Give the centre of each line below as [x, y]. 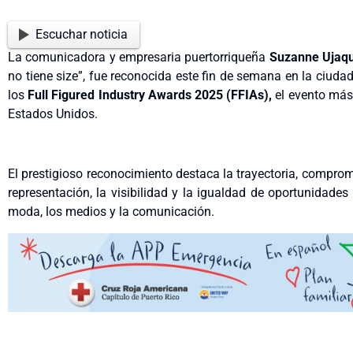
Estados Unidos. [53, 113]
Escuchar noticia [82, 34]
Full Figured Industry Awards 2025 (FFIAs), [150, 95]
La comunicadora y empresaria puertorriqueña [139, 57]
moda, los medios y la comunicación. [111, 212]
